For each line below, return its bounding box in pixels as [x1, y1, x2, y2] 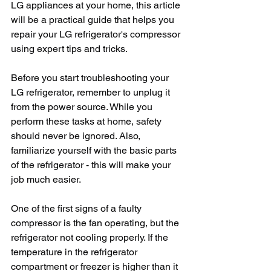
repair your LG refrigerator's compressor [11, 28, 183, 40]
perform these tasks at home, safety [11, 116, 164, 127]
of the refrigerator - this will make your [11, 159, 173, 171]
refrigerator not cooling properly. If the [11, 232, 171, 243]
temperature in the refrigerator [11, 246, 140, 258]
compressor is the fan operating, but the [11, 217, 181, 229]
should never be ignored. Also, [11, 130, 143, 142]
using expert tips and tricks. [11, 43, 128, 54]
